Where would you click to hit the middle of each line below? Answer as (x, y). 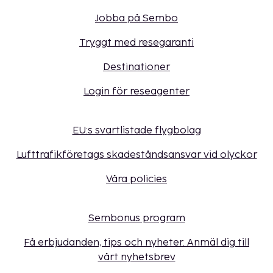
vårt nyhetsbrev (136, 258)
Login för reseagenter (136, 92)
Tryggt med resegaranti (136, 43)
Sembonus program (136, 219)
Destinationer (136, 68)
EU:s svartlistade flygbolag (136, 131)
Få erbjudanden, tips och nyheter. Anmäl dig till (136, 243)
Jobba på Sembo (136, 19)
